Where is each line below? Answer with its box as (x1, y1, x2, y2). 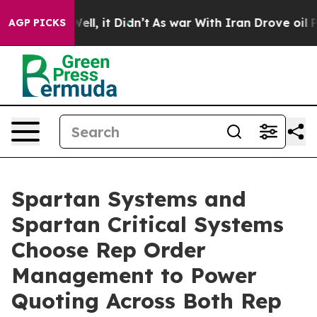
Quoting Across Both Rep (11, 287, 282, 314)
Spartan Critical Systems (11, 211, 284, 238)
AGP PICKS (8, 16, 66, 29)
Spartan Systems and (11, 185, 246, 212)
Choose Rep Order (11, 236, 206, 263)
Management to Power (11, 262, 257, 289)
